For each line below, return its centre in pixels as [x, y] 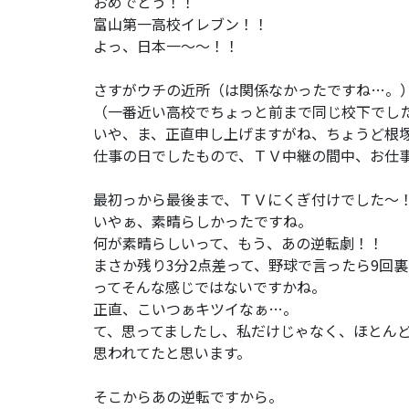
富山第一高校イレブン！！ [181, 23]
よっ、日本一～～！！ [166, 45]
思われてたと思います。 [172, 352]
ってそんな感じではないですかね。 [210, 286]
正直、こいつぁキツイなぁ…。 [195, 308]
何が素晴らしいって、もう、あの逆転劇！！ [238, 242]
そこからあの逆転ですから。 [188, 396]
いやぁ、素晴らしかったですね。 [203, 220]
